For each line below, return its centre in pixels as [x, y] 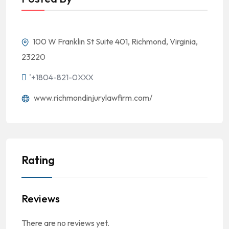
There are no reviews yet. [65, 223]
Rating [38, 160]
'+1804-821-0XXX [61, 77]
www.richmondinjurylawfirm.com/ [92, 98]
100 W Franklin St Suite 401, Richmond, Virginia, [114, 41]
